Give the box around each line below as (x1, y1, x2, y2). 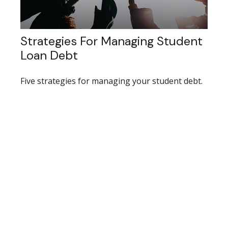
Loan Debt (20, 47, 78, 64)
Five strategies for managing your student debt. (20, 75, 203, 87)
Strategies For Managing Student (20, 33, 203, 49)
